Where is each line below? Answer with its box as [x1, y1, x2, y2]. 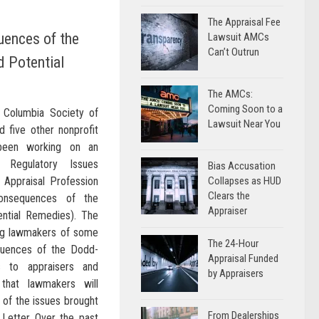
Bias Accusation [208, 159, 276, 172]
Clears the [208, 189, 250, 202]
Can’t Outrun [208, 46, 259, 58]
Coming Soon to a [208, 103, 283, 115]
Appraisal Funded [208, 252, 278, 265]
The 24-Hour [208, 237, 258, 250]
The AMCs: [208, 88, 253, 100]
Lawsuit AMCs [208, 31, 269, 43]
